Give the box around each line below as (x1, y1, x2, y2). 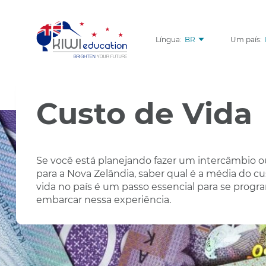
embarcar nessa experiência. (36, 194, 171, 205)
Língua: (155, 35, 182, 44)
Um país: (230, 35, 262, 44)
